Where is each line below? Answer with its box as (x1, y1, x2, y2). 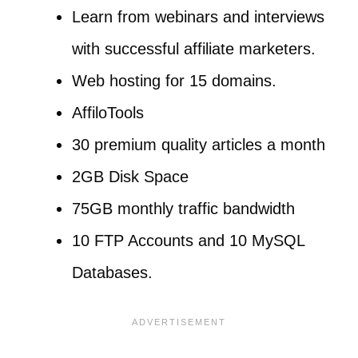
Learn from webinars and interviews (72, 7, 324, 26)
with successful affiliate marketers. (72, 39, 316, 58)
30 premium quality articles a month (72, 135, 325, 153)
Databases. (72, 263, 153, 281)
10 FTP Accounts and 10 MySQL (72, 231, 304, 249)
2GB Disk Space (72, 167, 189, 185)
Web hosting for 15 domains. (72, 71, 276, 89)
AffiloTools (72, 103, 144, 121)
